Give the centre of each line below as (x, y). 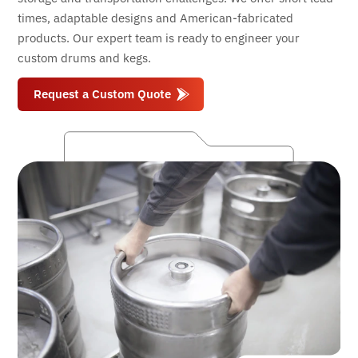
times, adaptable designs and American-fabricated (155, 18)
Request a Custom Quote (102, 94)
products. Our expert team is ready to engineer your (159, 38)
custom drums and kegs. (84, 58)
